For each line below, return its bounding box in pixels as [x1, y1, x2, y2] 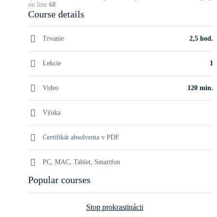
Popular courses [28, 174, 91, 186]
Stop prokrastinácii [86, 203, 143, 212]
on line [28, 1, 49, 9]
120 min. [187, 84, 213, 92]
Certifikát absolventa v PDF [43, 134, 119, 141]
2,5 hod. [189, 35, 213, 43]
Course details [28, 9, 84, 20]
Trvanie [43, 35, 64, 43]
